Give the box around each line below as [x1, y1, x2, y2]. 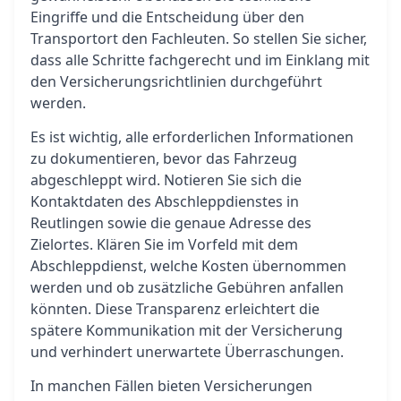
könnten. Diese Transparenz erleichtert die [30, 299, 320, 319]
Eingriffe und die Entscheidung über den [30, 7, 304, 27]
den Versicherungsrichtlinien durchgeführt [30, 72, 322, 91]
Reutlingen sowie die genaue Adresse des [30, 213, 311, 233]
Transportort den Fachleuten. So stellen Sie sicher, [30, 29, 367, 48]
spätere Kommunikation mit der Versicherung [30, 320, 343, 340]
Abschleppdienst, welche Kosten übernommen [30, 256, 346, 276]
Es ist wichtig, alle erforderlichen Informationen [30, 127, 354, 147]
